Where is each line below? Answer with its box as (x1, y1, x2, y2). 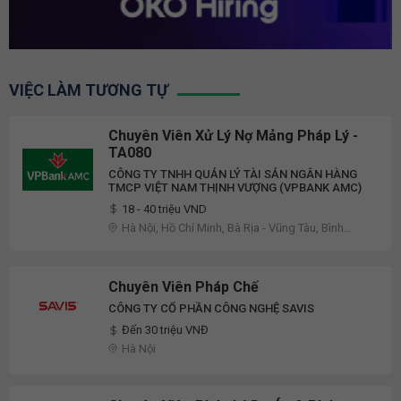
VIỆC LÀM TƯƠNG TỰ (9, 81, 168, 99)
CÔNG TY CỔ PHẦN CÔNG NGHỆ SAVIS (108, 302, 314, 316)
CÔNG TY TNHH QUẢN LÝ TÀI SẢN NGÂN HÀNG (108, 166, 357, 181)
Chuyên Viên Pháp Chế (108, 278, 259, 296)
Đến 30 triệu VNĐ (122, 323, 209, 337)
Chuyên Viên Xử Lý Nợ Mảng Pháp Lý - (108, 126, 358, 144)
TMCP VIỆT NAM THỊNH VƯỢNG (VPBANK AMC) (108, 180, 362, 194)
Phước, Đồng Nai (122, 234, 207, 248)
